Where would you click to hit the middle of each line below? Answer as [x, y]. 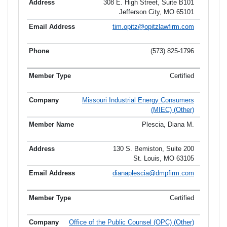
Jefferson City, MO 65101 [157, 12]
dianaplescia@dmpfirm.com [153, 173]
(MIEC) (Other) [173, 109]
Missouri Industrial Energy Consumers [138, 100]
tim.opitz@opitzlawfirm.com [153, 26]
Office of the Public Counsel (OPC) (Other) [131, 222]
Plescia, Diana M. [168, 124]
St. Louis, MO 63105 [164, 158]
